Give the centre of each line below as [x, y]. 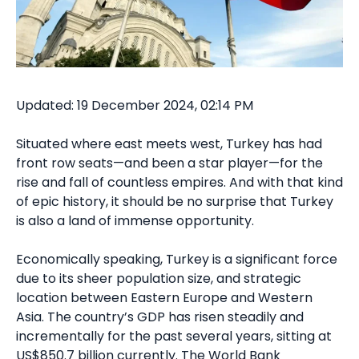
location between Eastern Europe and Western [164, 297]
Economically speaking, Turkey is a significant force [177, 259]
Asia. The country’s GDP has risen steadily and [160, 317]
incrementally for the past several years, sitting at [174, 336]
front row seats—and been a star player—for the [169, 163]
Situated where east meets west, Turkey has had [169, 143]
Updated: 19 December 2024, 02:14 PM [135, 105]
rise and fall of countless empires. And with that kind [179, 182]
